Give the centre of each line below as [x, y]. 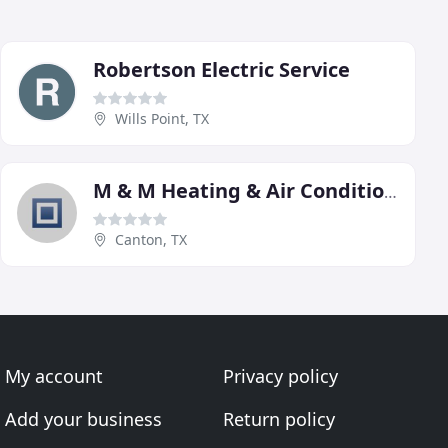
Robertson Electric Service [221, 69]
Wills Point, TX [162, 118]
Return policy [278, 419]
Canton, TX [151, 239]
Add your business [84, 419]
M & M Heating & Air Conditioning [390, 191]
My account [54, 376]
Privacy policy [280, 376]
